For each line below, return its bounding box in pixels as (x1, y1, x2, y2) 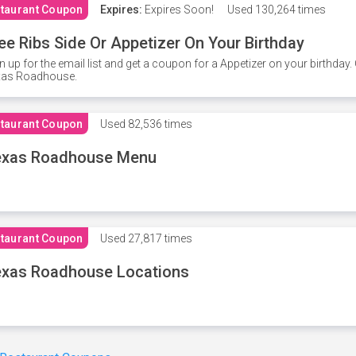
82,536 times (125, 118, 192, 130)
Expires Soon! (141, 3, 214, 16)
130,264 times (252, 3, 326, 16)
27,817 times (125, 232, 192, 245)
